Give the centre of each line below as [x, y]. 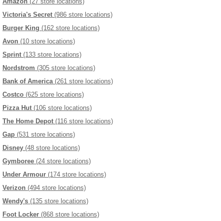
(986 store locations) [82, 14]
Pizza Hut [17, 108]
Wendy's [15, 201]
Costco [13, 94]
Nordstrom [19, 68]
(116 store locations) [83, 121]
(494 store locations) [56, 187]
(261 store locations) [83, 81]
